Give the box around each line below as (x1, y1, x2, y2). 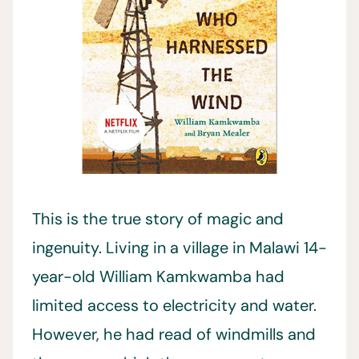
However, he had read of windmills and (32, 324, 316, 345)
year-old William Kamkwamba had (32, 266, 284, 287)
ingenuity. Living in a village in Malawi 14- (32, 237, 327, 258)
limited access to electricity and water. (32, 295, 317, 316)
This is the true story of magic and (32, 208, 284, 229)
